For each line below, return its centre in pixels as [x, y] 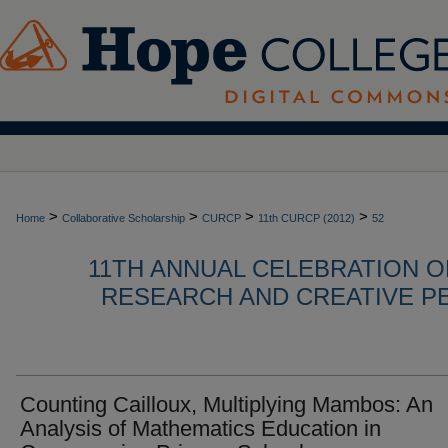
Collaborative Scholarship [123, 218]
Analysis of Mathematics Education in [200, 428]
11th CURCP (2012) [306, 218]
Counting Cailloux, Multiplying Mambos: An [226, 404]
